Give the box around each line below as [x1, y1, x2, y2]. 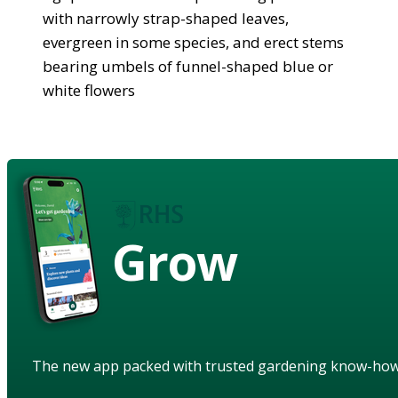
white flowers [43, 79, 135, 100]
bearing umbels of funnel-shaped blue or [43, 55, 333, 76]
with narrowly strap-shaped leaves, [43, 7, 289, 28]
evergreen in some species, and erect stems [43, 31, 344, 52]
